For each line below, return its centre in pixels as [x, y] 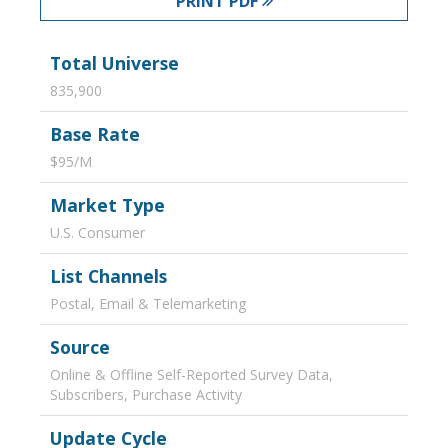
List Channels [108, 276]
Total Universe [114, 63]
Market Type [107, 205]
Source [80, 347]
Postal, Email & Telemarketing [148, 303]
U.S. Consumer [97, 232]
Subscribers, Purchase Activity [146, 394]
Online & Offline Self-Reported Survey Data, [191, 374]
